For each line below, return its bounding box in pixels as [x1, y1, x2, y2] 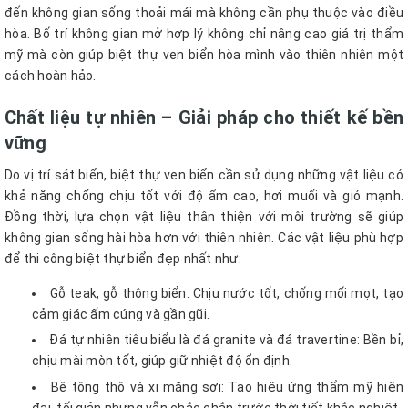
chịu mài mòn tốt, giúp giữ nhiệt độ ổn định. [32, 353, 292, 369]
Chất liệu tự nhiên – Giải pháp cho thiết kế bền [5, 106, 403, 128]
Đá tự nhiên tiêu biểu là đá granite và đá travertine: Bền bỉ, [49, 332, 404, 348]
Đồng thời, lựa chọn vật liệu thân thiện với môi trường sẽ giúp [5, 209, 403, 224]
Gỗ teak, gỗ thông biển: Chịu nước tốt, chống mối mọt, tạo [49, 285, 404, 301]
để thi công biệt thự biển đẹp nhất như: [5, 250, 241, 266]
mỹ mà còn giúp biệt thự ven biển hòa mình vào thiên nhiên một [5, 46, 403, 62]
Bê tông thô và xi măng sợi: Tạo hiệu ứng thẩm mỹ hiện [50, 380, 404, 394]
